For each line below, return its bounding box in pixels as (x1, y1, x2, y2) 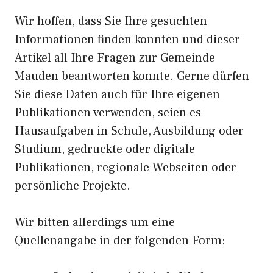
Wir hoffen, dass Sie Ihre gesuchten (15, 13, 207, 29)
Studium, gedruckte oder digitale (15, 141, 195, 157)
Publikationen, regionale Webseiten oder (15, 160, 236, 175)
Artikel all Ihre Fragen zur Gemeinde (15, 50, 215, 66)
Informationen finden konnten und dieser (15, 32, 240, 48)
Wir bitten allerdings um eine (15, 214, 175, 230)
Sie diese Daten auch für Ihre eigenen (15, 87, 220, 102)
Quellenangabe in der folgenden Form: (15, 233, 225, 249)
